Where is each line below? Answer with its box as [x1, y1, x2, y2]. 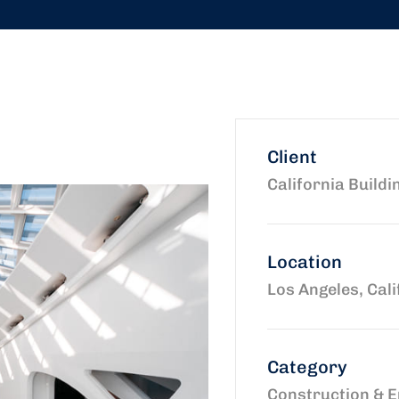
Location [267, 251, 343, 273]
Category [267, 356, 348, 378]
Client [267, 146, 318, 167]
